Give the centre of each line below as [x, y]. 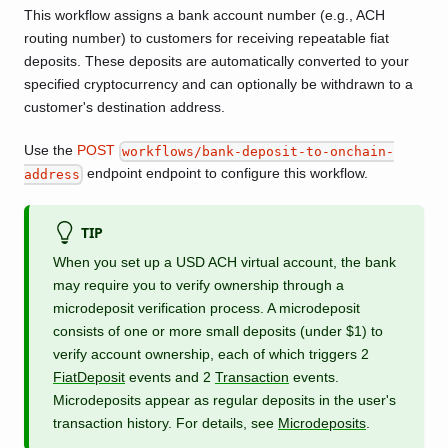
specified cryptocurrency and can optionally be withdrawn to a [218, 84]
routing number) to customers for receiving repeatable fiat [206, 38]
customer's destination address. [124, 107]
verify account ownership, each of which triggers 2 [211, 354]
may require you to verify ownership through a [198, 285]
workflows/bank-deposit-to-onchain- [258, 152]
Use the [50, 150]
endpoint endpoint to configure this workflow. [226, 173]
